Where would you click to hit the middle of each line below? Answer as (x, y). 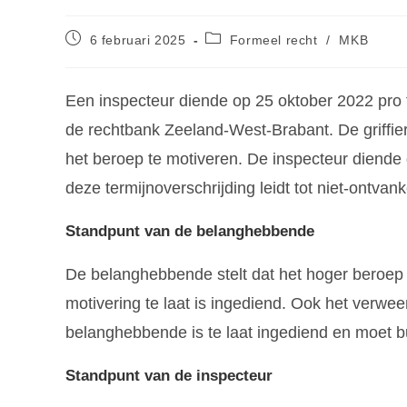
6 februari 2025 (138, 40)
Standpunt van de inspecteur (169, 375)
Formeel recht (273, 40)
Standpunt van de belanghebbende (194, 231)
